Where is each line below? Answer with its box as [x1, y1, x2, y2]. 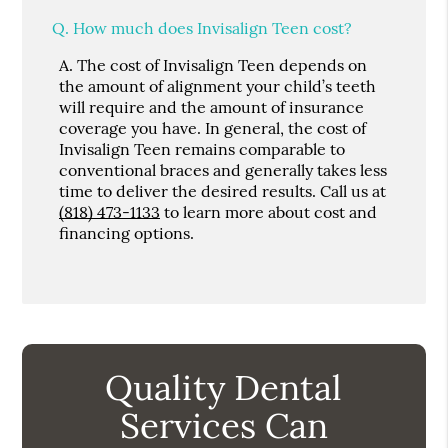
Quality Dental [105, 364, 343, 410]
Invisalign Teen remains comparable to [59, 138, 346, 159]
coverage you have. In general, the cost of [59, 117, 367, 138]
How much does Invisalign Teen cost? [69, 17, 353, 38]
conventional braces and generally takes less [59, 159, 388, 180]
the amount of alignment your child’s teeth [59, 75, 377, 96]
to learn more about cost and [160, 201, 378, 222]
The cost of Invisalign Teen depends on [73, 54, 368, 75]
